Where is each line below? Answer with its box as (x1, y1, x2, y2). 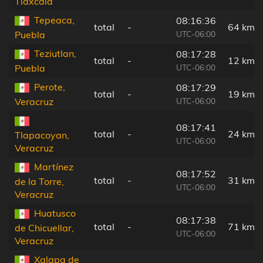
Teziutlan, (34, 47, 76, 59)
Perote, (34, 80, 65, 93)
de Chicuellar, (15, 222, 74, 234)
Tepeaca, (34, 14, 75, 26)
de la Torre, (15, 176, 64, 188)
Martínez (34, 160, 73, 173)
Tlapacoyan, (15, 129, 69, 141)
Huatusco (34, 207, 76, 219)
